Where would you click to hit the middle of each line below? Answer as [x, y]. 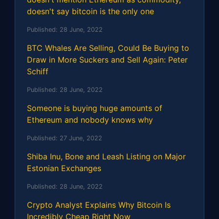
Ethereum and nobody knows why [90, 120]
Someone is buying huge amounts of [95, 108]
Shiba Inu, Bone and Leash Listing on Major [106, 156]
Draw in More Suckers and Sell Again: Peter [107, 59]
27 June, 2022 [81, 138]
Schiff [38, 71]
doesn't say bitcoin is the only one [90, 11]
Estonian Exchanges [64, 168]
